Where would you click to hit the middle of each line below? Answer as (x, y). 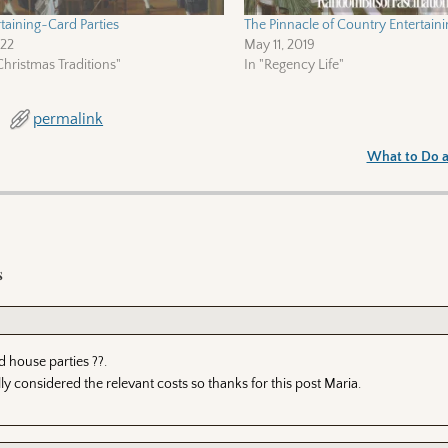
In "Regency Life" (293, 65)
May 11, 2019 (279, 45)
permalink (68, 119)
